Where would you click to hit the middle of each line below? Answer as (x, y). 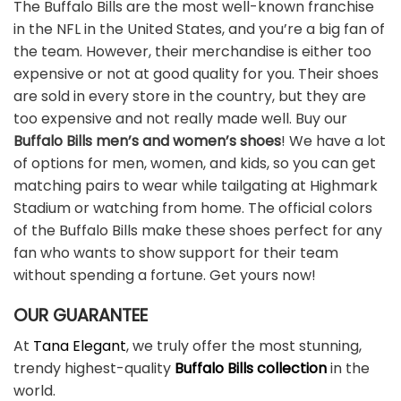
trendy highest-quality (94, 369)
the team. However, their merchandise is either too (192, 51)
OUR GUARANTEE (81, 315)
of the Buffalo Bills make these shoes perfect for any (198, 230)
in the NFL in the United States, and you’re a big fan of (199, 29)
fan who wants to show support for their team (176, 252)
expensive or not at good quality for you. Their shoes (196, 73)
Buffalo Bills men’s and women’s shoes (147, 141)
